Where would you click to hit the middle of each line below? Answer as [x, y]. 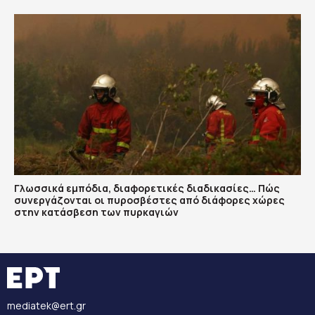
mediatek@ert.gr [46, 306]
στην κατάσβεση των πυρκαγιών [96, 212]
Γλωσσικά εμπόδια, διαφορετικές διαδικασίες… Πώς [147, 188]
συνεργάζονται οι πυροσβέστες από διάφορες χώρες [149, 200]
